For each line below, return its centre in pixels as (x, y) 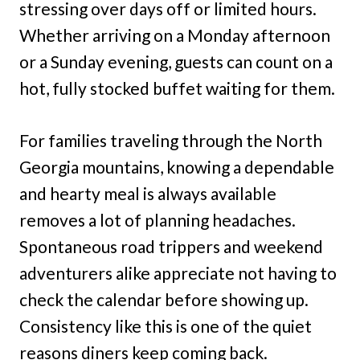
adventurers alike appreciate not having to (178, 273)
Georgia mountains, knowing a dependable (177, 167)
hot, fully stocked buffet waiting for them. (177, 88)
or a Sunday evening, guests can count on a (176, 62)
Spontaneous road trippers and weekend (171, 247)
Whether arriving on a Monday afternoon (175, 35)
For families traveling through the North (171, 141)
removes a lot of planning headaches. (157, 220)
